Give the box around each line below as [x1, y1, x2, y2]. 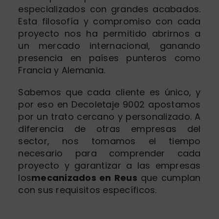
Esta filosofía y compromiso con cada [18, 15, 201, 27]
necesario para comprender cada [18, 147, 201, 159]
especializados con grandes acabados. [18, 2, 201, 15]
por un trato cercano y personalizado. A [18, 110, 201, 123]
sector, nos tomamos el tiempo [18, 134, 201, 147]
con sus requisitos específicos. [18, 183, 157, 196]
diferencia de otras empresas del [18, 122, 201, 135]
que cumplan [137, 171, 201, 184]
